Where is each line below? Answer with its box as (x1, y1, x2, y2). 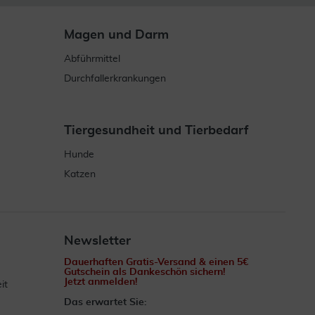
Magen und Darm (64, 29, 169, 41)
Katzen (64, 169, 96, 179)
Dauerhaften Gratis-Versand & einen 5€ (64, 257, 248, 267)
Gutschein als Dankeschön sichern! (64, 267, 226, 277)
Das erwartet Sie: (64, 297, 147, 307)
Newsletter (64, 235, 131, 247)
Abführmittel (64, 54, 120, 64)
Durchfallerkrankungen (64, 74, 166, 84)
